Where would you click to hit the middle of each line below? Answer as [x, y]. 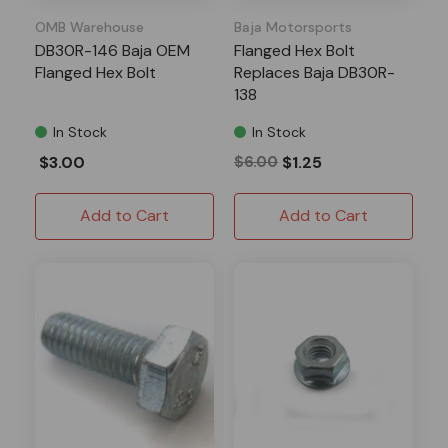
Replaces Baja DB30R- [314, 72]
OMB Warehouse [89, 26]
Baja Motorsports [293, 26]
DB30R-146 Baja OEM [112, 50]
